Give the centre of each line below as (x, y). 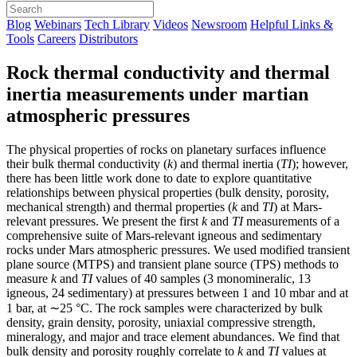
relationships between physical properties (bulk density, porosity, (168, 192)
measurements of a (291, 221)
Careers (57, 38)
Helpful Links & (292, 24)
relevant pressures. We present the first (104, 221)
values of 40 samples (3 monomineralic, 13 (202, 278)
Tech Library (117, 24)
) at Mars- (298, 206)
